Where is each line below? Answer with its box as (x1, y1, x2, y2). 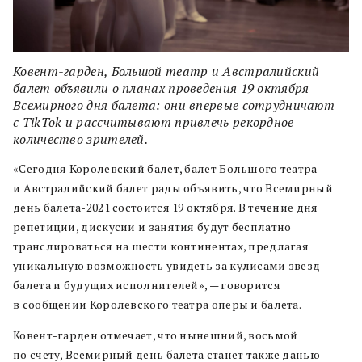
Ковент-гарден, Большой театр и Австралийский (13, 61, 320, 80)
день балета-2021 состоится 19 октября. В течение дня (13, 199, 318, 215)
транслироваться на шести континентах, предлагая (13, 238, 309, 254)
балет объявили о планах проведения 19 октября (13, 78, 309, 97)
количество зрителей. (13, 129, 149, 148)
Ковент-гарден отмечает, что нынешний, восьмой (13, 326, 298, 343)
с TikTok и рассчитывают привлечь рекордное (13, 112, 294, 131)
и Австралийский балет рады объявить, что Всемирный (13, 179, 333, 196)
